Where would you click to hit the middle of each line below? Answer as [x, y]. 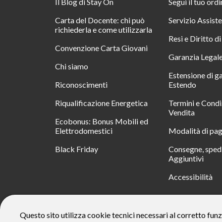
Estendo [183, 84]
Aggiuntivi [186, 158]
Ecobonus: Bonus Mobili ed [102, 121]
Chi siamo [72, 66]
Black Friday [77, 149]
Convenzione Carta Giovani [102, 48]
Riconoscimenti [82, 84]
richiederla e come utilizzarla [104, 29]
